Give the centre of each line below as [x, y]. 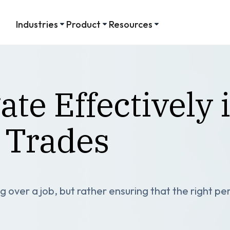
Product [83, 24]
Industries [37, 24]
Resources [130, 24]
